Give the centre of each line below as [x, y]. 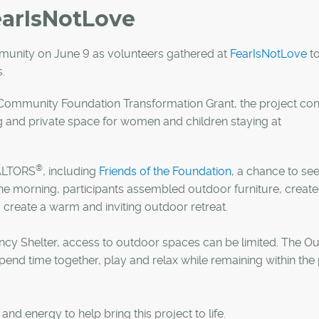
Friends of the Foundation [165, 171]
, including [71, 171]
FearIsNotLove [268, 53]
